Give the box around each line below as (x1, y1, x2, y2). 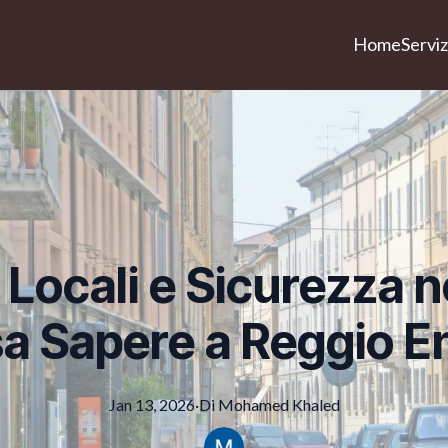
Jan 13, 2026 (108, 395, 195, 414)
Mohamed (217, 395, 289, 414)
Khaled (291, 395, 340, 414)
